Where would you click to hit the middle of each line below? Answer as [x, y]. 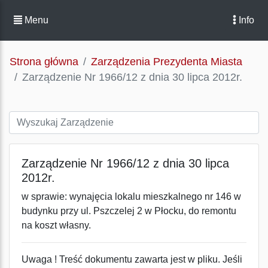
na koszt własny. [56, 225]
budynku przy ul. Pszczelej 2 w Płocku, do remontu [129, 211]
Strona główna [44, 62]
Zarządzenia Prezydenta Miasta [167, 62]
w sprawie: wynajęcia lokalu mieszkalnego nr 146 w [131, 197]
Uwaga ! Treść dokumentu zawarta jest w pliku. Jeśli [132, 259]
